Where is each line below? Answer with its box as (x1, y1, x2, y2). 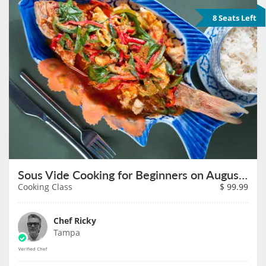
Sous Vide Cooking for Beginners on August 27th (239, 166, 248, 183)
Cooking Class (18, 181, 72, 193)
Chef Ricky (53, 215, 96, 227)
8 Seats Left (213, 12, 256, 23)
